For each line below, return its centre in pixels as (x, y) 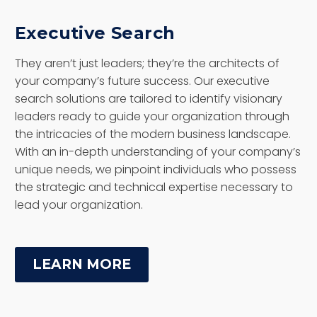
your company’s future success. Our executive (142, 81)
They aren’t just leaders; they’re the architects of (147, 63)
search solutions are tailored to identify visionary (149, 98)
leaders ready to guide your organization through (152, 116)
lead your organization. (79, 204)
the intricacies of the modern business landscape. (153, 134)
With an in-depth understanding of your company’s (158, 151)
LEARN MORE (82, 265)
